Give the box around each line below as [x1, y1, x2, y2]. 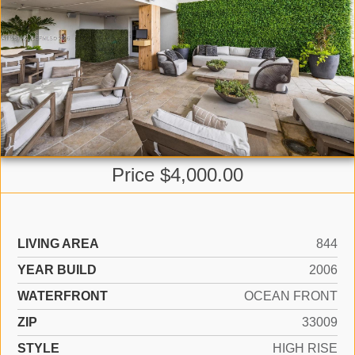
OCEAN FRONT [244, 289, 338, 303]
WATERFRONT [17, 289, 108, 303]
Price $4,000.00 [112, 164, 243, 186]
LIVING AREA [17, 237, 99, 251]
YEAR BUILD [17, 263, 97, 277]
